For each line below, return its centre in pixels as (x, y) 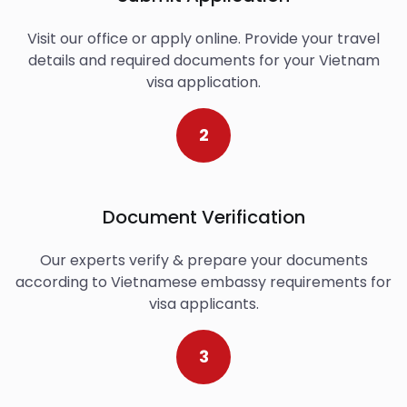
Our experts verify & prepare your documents (203, 260)
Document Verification (203, 217)
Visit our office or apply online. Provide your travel (203, 38)
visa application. (203, 82)
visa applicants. (203, 303)
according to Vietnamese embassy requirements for (203, 282)
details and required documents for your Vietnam (203, 60)
